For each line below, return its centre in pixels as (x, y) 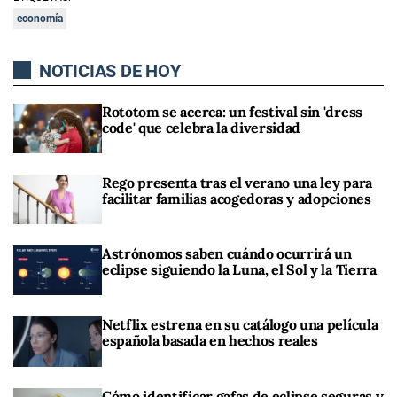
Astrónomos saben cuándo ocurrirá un (227, 254)
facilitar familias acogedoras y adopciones (237, 198)
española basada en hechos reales (210, 341)
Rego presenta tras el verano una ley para (237, 182)
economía (40, 18)
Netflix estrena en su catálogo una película (240, 325)
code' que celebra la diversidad (202, 127)
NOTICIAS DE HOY (108, 70)
